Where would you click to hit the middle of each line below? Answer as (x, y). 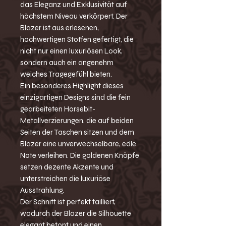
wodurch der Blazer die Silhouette (76, 214)
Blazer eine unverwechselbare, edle (78, 144)
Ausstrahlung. (42, 190)
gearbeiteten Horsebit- (58, 109)
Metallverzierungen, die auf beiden (77, 121)
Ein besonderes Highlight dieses (72, 86)
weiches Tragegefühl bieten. (66, 74)
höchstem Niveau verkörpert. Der (74, 16)
